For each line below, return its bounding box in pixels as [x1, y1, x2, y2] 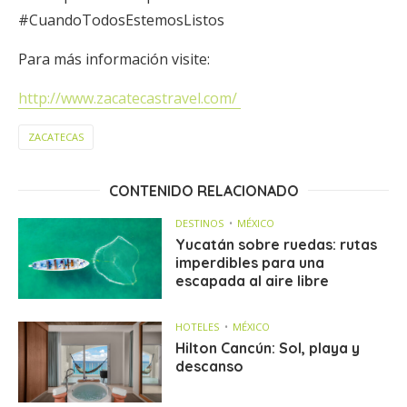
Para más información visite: [18, 49, 213, 69]
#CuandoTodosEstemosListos [18, 10, 224, 30]
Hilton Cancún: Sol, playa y [175, 339, 361, 358]
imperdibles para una [175, 253, 325, 272]
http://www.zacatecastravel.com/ [18, 88, 241, 108]
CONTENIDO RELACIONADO [108, 182, 299, 200]
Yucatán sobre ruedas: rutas [175, 235, 378, 253]
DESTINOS [175, 216, 224, 230]
